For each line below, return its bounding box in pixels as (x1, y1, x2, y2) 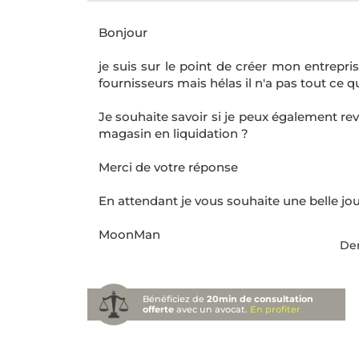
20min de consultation (207, 293, 314, 305)
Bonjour (98, 25, 147, 41)
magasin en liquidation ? (98, 126, 248, 142)
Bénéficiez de (143, 293, 208, 305)
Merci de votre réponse (98, 159, 238, 175)
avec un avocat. (174, 304, 251, 316)
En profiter (250, 304, 301, 316)
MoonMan (98, 227, 160, 243)
